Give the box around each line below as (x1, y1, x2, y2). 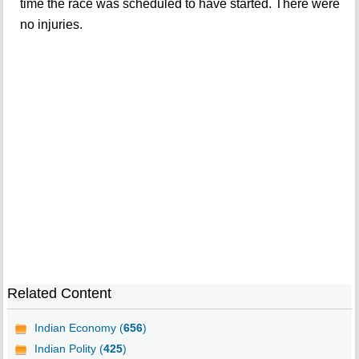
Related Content (6, 285, 111, 302)
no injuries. (19, 18, 83, 32)
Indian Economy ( (34, 321, 123, 335)
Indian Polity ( (34, 342, 103, 356)
